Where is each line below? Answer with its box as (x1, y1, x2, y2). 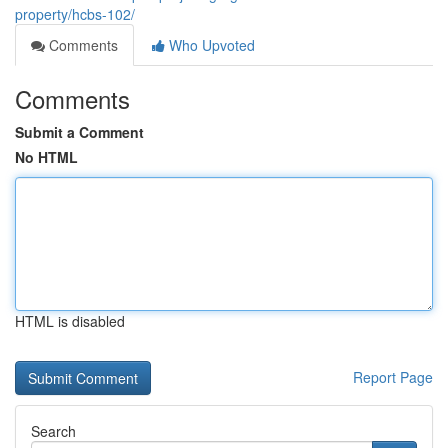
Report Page (353, 367, 433, 387)
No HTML (15, 147, 78, 167)
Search (31, 421, 76, 441)
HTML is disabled (15, 311, 125, 331)
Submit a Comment (15, 122, 144, 142)
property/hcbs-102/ (15, 4, 135, 24)
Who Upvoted (165, 35, 255, 55)
